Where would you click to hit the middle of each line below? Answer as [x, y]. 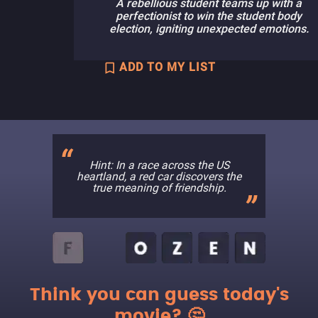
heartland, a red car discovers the [159, 176]
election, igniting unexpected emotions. [209, 29]
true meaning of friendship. [159, 187]
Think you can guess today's [159, 295]
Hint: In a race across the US [159, 165]
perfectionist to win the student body [209, 16]
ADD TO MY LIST [168, 67]
